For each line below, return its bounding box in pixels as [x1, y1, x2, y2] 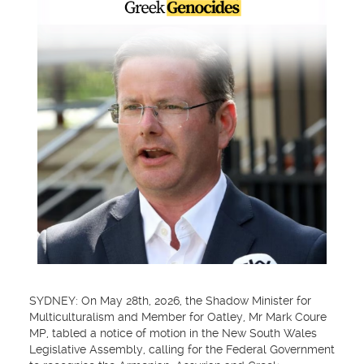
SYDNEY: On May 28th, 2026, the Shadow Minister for [28, 294, 311, 308]
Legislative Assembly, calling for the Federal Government [28, 343, 335, 357]
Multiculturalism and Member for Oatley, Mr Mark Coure [28, 310, 327, 324]
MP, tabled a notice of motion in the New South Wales [28, 327, 317, 340]
